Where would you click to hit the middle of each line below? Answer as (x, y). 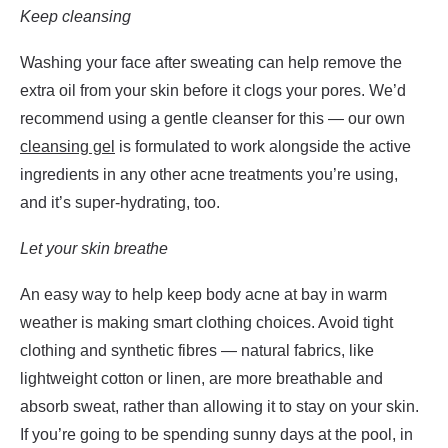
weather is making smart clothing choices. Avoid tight (206, 322)
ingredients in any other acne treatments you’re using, (209, 174)
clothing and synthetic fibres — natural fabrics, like (197, 350)
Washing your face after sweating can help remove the (211, 62)
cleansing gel (67, 146)
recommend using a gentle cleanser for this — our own (212, 118)
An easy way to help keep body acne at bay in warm (203, 294)
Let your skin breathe (94, 248)
